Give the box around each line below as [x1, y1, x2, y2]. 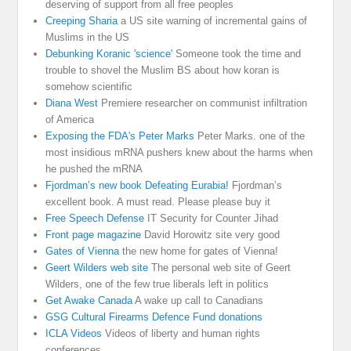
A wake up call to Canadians [132, 295, 264, 307]
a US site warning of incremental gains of [118, 15, 308, 27]
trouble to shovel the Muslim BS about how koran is [45, 64, 280, 77]
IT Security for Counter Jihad [144, 212, 279, 225]
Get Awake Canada [45, 295, 133, 307]
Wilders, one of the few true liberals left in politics [45, 278, 270, 291]
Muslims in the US [45, 31, 130, 44]
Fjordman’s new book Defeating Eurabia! [45, 179, 230, 192]
